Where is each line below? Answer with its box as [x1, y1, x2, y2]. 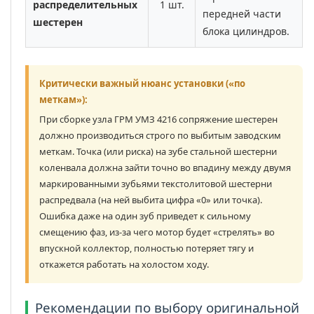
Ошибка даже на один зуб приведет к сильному [39, 210, 251, 223]
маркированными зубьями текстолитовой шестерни [39, 177, 272, 191]
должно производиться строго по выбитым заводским [39, 129, 281, 142]
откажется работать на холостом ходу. [39, 258, 209, 271]
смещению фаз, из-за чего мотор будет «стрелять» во [39, 226, 275, 239]
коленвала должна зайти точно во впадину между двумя [39, 161, 291, 175]
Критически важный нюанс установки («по [39, 77, 245, 90]
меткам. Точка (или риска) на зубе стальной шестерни [39, 145, 277, 158]
